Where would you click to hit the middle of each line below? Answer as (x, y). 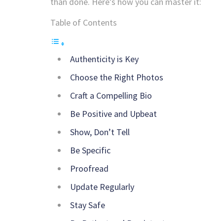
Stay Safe (88, 205)
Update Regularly (102, 187)
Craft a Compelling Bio (111, 96)
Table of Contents (84, 23)
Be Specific (90, 150)
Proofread (89, 169)
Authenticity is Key (104, 59)
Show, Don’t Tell (100, 132)
